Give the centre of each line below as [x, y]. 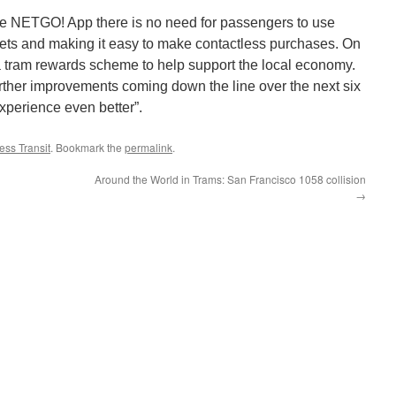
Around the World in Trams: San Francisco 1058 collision [230, 179]
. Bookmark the [88, 147]
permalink [148, 147]
